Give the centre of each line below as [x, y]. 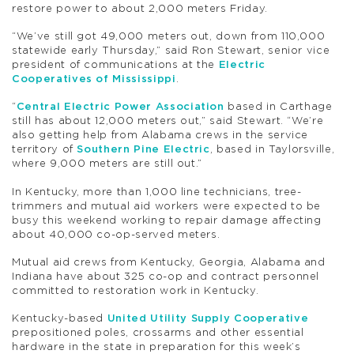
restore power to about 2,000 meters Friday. [140, 9]
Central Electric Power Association [120, 107]
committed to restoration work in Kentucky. [136, 292]
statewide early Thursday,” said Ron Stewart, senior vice [171, 51]
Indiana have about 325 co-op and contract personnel [166, 277]
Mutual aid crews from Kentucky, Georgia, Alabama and [169, 263]
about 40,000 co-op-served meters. [116, 235]
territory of [45, 150]
